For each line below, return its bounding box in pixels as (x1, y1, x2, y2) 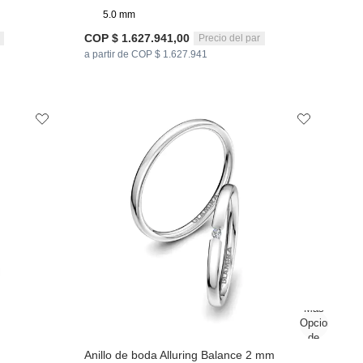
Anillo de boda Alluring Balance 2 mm (84, 348, 275, 361)
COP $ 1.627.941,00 (84, 32, 190, 45)
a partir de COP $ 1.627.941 (84, 49, 208, 61)
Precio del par (199, 32, 261, 44)
